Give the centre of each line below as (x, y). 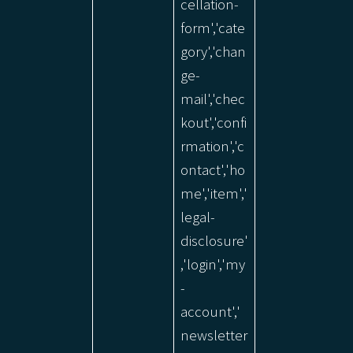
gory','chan (213, 52)
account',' (210, 312)
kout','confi (214, 123)
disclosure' (214, 241)
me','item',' (214, 193)
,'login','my (213, 264)
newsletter (214, 335)
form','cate (213, 28)
